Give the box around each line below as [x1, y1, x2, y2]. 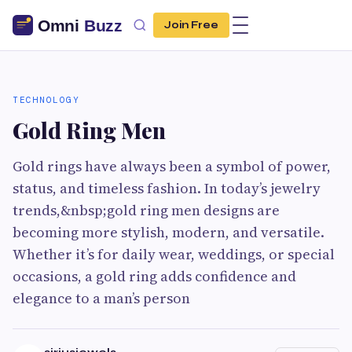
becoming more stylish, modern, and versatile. [13, 222, 324, 242]
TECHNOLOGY [13, 94, 79, 105]
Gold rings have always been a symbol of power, [13, 156, 331, 176]
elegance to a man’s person [13, 288, 190, 308]
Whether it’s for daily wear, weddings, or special [13, 244, 335, 264]
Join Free [164, 19, 218, 31]
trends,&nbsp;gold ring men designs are [13, 200, 280, 220]
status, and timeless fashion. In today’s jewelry [13, 178, 321, 198]
